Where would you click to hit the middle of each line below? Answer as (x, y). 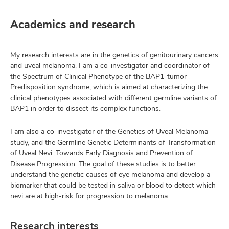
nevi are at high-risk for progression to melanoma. (90, 196)
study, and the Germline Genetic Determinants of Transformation (113, 142)
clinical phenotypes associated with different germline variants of (113, 98)
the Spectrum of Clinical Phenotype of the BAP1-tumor (98, 76)
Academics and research (73, 24)
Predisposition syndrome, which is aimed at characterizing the (109, 87)
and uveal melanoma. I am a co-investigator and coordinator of (110, 65)
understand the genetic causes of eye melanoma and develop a (110, 174)
